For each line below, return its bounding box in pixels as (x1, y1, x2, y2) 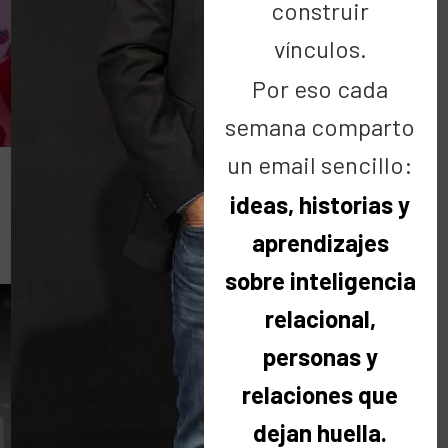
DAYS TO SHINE (139, 176, 294, 213)
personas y (262, 342, 378, 372)
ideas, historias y (230, 190, 411, 220)
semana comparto (225, 112, 416, 142)
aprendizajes (251, 228, 389, 258)
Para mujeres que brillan (134, 232, 299, 253)
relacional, (264, 304, 376, 334)
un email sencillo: (227, 150, 414, 180)
